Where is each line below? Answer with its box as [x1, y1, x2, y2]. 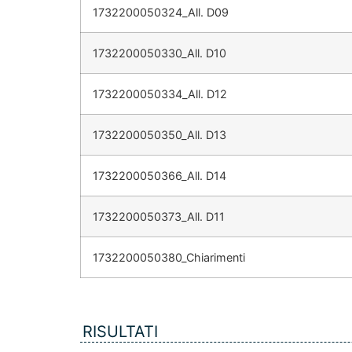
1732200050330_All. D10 [93, 46, 226, 60]
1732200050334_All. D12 [93, 87, 227, 101]
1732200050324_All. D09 [93, 5, 229, 20]
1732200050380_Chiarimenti [93, 251, 245, 265]
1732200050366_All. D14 [93, 169, 226, 183]
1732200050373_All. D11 [93, 210, 225, 224]
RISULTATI [82, 322, 158, 342]
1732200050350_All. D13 [93, 128, 226, 142]
